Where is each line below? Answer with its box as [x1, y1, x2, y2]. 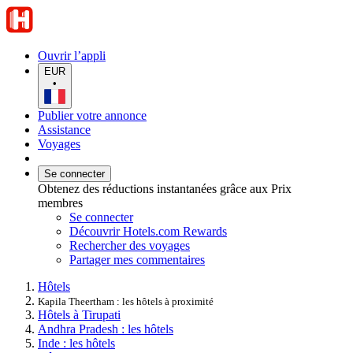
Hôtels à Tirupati [38, 307, 121, 321]
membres [38, 195, 83, 210]
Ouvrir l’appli [38, 49, 106, 62]
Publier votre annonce [38, 108, 147, 122]
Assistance [38, 122, 91, 136]
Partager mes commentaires [69, 252, 205, 266]
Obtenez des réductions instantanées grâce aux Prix [38, 181, 292, 195]
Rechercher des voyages [69, 238, 190, 252]
